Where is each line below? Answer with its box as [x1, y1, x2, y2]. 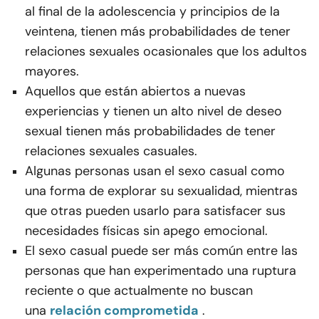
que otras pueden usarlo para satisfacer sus [25, 202, 286, 220]
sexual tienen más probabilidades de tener [25, 122, 276, 140]
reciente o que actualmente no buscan [25, 282, 253, 300]
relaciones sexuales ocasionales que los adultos [25, 43, 307, 61]
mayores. [25, 63, 79, 80]
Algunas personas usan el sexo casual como [25, 162, 285, 180]
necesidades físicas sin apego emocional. [25, 222, 268, 240]
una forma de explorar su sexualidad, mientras [25, 182, 298, 200]
